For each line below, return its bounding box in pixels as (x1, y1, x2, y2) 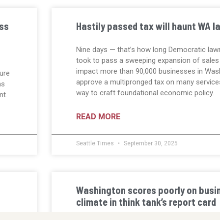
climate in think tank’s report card (76, 196, 216, 208)
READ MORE (76, 112, 120, 122)
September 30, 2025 (122, 140, 178, 147)
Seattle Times (76, 140, 115, 147)
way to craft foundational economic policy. (76, 88, 214, 98)
